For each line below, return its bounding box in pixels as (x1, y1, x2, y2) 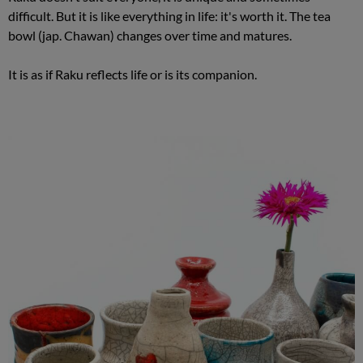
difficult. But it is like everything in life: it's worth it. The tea (8, 8, 331, 23)
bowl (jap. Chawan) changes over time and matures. (8, 28, 292, 43)
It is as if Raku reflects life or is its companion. (8, 66, 257, 82)
